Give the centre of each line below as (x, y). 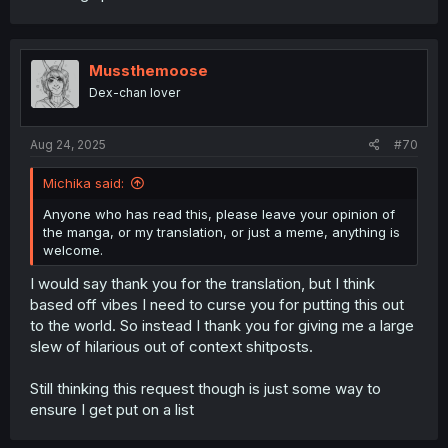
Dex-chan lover (134, 92)
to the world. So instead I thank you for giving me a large (222, 325)
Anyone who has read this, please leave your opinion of (219, 213)
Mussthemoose (148, 70)
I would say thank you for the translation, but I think (202, 283)
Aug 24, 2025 (68, 144)
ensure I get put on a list (112, 409)
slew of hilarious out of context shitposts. (171, 346)
